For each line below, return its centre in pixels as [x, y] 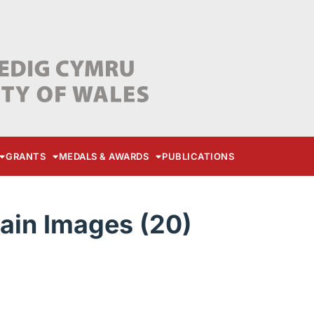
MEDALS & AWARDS [104, 157]
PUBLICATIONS [198, 157]
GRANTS [26, 157]
